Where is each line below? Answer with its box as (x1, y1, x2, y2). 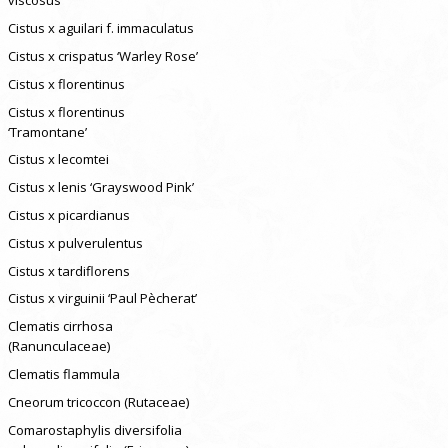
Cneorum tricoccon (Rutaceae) (7, 392, 189, 411)
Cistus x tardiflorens (7, 261, 130, 280)
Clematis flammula (7, 364, 120, 383)
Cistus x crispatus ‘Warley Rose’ (7, 46, 198, 65)
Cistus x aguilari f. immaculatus (7, 19, 194, 38)
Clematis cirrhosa (7, 317, 113, 336)
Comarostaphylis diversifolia (7, 420, 182, 439)
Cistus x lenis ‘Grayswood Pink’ (7, 178, 194, 197)
